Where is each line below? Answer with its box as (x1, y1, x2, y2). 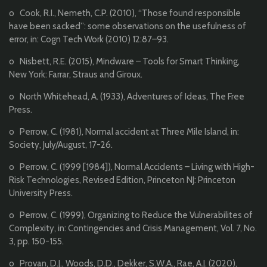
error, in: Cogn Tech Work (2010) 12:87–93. (9, 34, 169, 45)
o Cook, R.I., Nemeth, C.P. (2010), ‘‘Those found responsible (9, 8, 241, 19)
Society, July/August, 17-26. (9, 139, 113, 151)
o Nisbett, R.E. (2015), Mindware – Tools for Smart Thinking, (9, 56, 240, 67)
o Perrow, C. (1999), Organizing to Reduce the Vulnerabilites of (9, 210, 253, 221)
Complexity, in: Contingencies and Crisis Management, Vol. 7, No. (9, 223, 257, 234)
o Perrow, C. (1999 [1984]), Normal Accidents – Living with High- (9, 162, 254, 173)
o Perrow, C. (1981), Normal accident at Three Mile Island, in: (9, 126, 239, 138)
